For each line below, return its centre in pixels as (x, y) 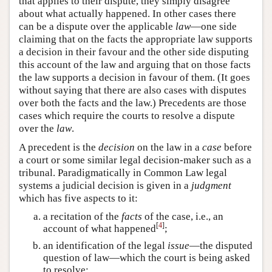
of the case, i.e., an (183, 216)
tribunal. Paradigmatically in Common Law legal (123, 172)
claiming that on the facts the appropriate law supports (136, 39)
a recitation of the (82, 216)
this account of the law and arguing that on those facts (135, 64)
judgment (211, 185)
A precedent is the (59, 147)
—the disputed (221, 245)
